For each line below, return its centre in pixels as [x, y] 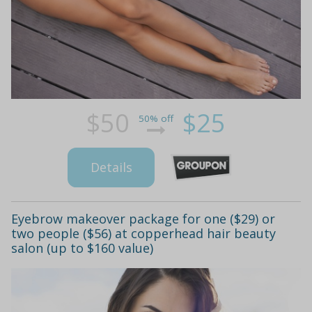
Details [111, 167]
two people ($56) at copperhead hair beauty [143, 234]
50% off [156, 118]
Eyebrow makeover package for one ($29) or [143, 219]
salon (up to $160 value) [82, 248]
